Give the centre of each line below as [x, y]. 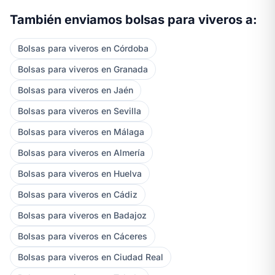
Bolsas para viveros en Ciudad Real [91, 257]
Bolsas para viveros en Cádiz [78, 194]
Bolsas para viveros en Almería [81, 152]
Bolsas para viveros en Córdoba [83, 48]
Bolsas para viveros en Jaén [76, 90]
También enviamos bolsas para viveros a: [134, 19]
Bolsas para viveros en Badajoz [82, 215]
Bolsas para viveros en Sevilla [79, 110]
